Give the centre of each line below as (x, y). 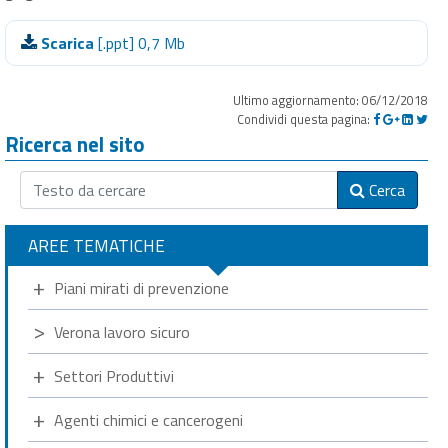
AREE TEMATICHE (96, 245)
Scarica (67, 43)
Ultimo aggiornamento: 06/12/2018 (330, 100)
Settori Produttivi (114, 376)
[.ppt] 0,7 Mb (139, 43)
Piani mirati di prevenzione (141, 288)
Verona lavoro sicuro (122, 332)
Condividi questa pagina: (305, 119)
